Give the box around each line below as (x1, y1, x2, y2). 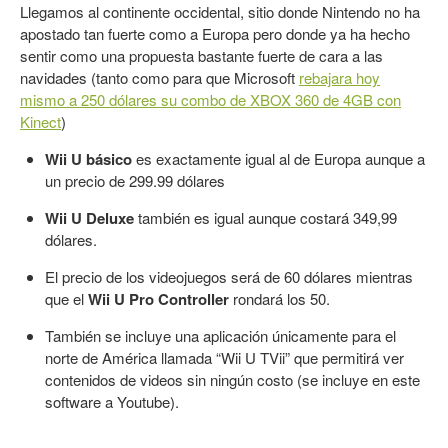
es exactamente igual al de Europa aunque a (132, 147, 425, 169)
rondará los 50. (229, 287, 330, 309)
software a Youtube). (45, 390, 179, 412)
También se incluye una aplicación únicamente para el (45, 324, 396, 346)
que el (45, 287, 88, 309)
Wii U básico (45, 147, 132, 170)
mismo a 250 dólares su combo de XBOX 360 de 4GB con (20, 88, 401, 110)
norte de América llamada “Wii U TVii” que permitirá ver (45, 346, 404, 368)
